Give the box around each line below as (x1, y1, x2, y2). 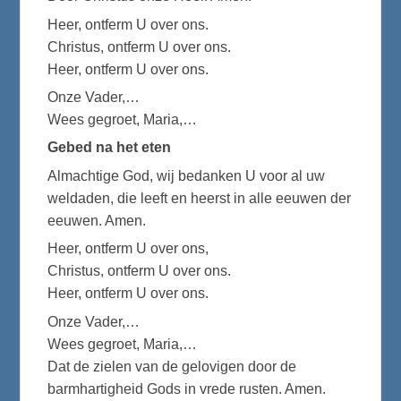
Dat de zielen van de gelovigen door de (47, 358, 297, 374)
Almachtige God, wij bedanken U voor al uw (47, 167, 326, 183)
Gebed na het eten (47, 140, 172, 156)
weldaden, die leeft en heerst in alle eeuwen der (47, 190, 352, 206)
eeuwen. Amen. (47, 212, 147, 228)
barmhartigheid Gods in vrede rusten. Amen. (47, 380, 327, 397)
